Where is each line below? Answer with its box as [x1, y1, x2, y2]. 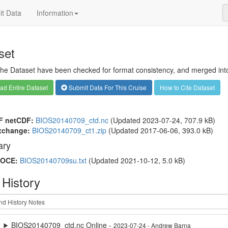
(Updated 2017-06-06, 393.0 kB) [106, 125, 213, 135]
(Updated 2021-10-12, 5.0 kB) [86, 155, 185, 165]
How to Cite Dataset [159, 83, 215, 92]
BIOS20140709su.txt [19, 155, 87, 165]
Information [37, 8, 73, 18]
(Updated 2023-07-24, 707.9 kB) [108, 115, 215, 125]
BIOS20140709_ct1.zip [32, 125, 106, 135]
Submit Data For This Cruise [67, 83, 147, 92]
